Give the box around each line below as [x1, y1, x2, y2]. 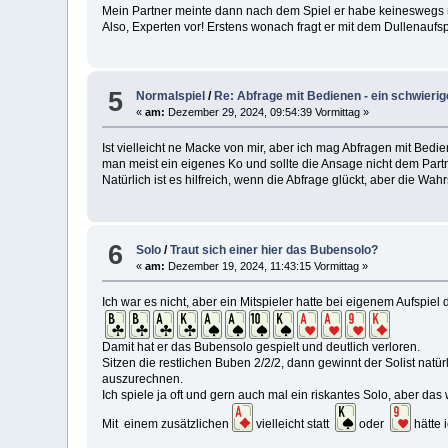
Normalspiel [136, 89, 206, 104]
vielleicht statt [253, 416, 336, 431]
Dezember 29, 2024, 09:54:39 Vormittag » [165, 106, 370, 119]
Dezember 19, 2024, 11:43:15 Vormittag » [165, 259, 369, 272]
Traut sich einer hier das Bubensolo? [170, 242, 379, 257]
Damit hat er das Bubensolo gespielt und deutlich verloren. [102, 339, 421, 354]
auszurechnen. [102, 371, 184, 386]
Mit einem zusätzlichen [102, 416, 233, 431]
